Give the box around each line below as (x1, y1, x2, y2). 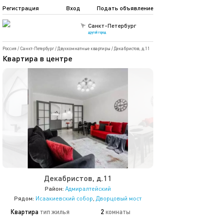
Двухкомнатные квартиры (57, 46, 110, 51)
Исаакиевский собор (36, 195, 93, 202)
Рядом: (14, 195, 34, 202)
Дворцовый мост (96, 195, 142, 202)
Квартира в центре (2, 54, 73, 63)
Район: (45, 185, 64, 192)
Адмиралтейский (65, 185, 111, 192)
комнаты (106, 208, 130, 216)
